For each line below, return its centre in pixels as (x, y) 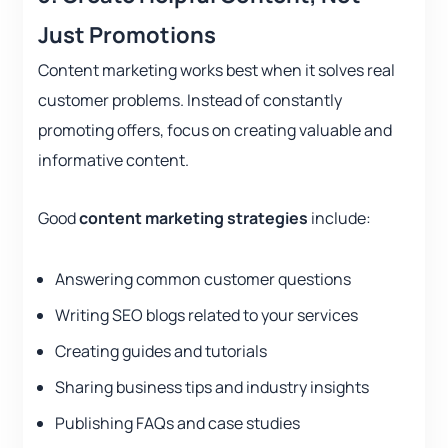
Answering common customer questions (203, 279)
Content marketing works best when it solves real (216, 70)
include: (339, 218)
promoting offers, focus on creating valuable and (215, 130)
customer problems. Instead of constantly (190, 100)
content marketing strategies (193, 218)
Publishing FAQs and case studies (177, 423)
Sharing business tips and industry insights (212, 387)
